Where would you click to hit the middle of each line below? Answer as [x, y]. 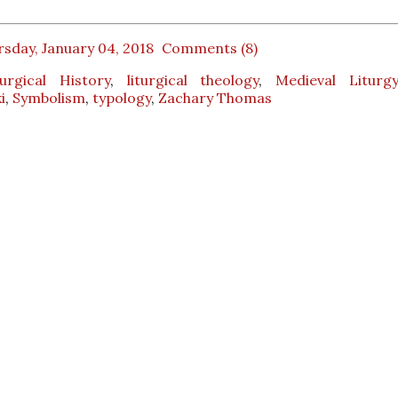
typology [122, 97]
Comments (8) [211, 48]
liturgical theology [193, 80]
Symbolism [49, 97]
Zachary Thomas [215, 97]
